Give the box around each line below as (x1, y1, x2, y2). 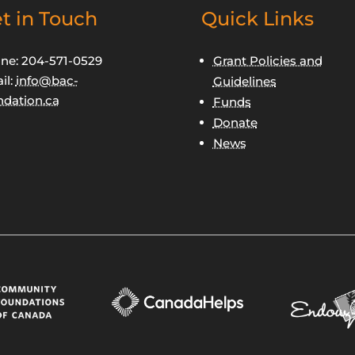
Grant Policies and (212, 53, 323, 69)
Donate (212, 115, 258, 131)
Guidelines (212, 74, 277, 90)
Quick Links (200, 7, 314, 31)
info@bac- (15, 73, 78, 89)
